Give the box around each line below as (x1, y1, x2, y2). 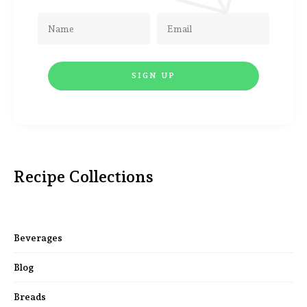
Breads (14, 291, 46, 302)
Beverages (14, 232, 62, 243)
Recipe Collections (14, 166, 153, 186)
